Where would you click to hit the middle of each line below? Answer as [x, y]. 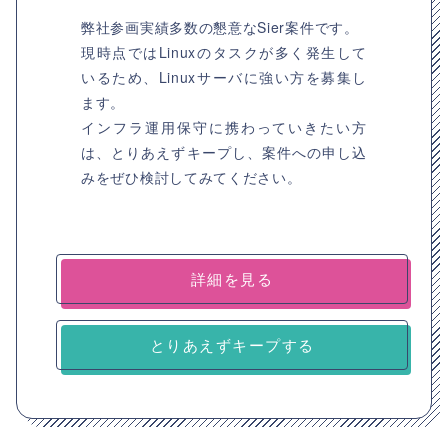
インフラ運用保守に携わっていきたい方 [224, 127]
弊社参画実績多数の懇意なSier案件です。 [220, 27]
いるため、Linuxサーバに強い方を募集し [224, 77]
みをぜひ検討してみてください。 [191, 177]
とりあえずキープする [232, 344]
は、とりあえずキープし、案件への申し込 [224, 152]
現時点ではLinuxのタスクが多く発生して [224, 52]
